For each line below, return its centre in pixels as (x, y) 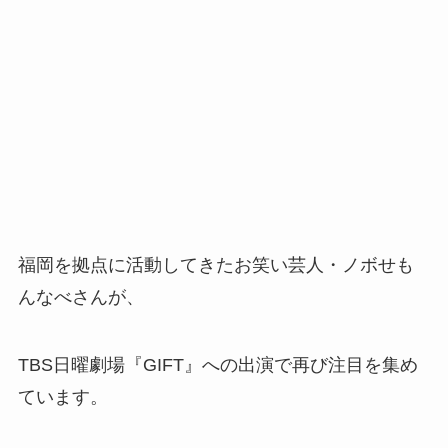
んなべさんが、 (80, 296)
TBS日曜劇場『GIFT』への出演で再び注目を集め (217, 364)
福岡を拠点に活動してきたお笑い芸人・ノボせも (215, 264)
